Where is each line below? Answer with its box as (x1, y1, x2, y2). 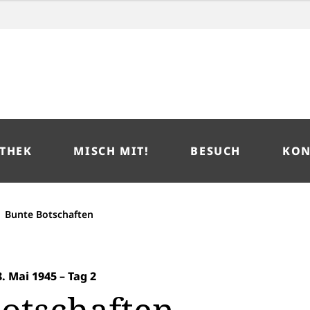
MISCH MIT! (73, 143, 149, 158)
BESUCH (190, 143, 241, 158)
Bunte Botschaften (5, 208, 93, 221)
